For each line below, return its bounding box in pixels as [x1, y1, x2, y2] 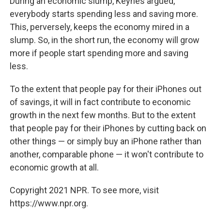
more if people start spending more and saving [10, 48, 188, 59]
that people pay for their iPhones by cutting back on [10, 123, 206, 134]
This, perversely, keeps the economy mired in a [10, 22, 189, 32]
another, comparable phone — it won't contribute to [10, 149, 203, 160]
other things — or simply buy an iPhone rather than [10, 136, 201, 147]
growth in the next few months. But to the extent [10, 110, 196, 121]
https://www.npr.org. [10, 198, 88, 209]
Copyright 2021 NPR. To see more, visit [10, 185, 159, 196]
